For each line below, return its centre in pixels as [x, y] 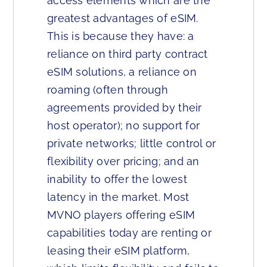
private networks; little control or [132, 143]
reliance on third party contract [128, 54]
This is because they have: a [121, 36]
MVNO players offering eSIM [121, 215]
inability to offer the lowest [117, 179]
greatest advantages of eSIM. [123, 18]
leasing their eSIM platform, [119, 251]
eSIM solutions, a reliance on [122, 72]
